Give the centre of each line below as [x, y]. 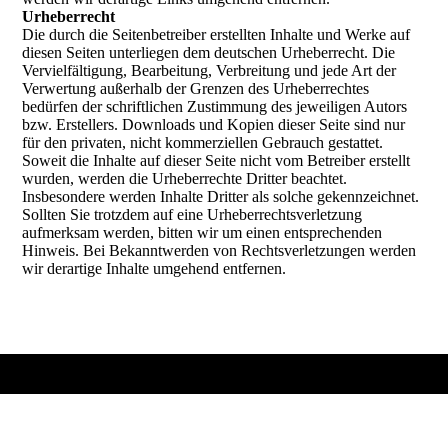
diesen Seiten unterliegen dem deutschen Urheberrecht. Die [209, 52]
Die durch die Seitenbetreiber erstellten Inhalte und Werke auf [216, 34]
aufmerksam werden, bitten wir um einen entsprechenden [202, 232]
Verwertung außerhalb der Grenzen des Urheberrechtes [196, 88]
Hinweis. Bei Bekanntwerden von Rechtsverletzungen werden [219, 250]
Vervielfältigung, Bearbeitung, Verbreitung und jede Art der [209, 70]
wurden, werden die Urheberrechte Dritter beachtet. [185, 178]
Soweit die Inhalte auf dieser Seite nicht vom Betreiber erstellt [216, 160]
